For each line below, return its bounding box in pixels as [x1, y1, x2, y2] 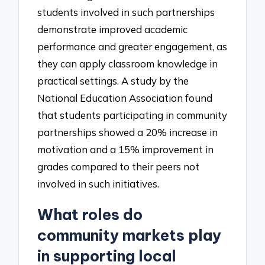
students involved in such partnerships [37, 6, 215, 19]
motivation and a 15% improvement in [37, 143, 214, 156]
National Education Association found [37, 92, 213, 105]
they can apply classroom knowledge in [37, 57, 218, 70]
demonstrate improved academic [37, 23, 188, 36]
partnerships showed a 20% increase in [37, 126, 218, 139]
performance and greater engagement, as [37, 40, 228, 53]
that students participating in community [37, 109, 228, 122]
